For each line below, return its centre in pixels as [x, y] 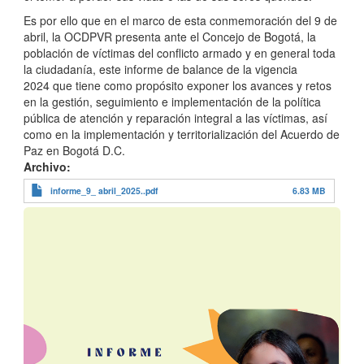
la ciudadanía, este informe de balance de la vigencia [160, 69]
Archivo [45, 167]
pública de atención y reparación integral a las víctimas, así [175, 118]
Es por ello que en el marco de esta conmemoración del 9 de [180, 21]
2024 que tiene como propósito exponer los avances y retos [178, 86]
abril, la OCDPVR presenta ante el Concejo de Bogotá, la [170, 37]
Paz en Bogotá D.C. [74, 151]
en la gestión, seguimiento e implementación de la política [172, 102]
